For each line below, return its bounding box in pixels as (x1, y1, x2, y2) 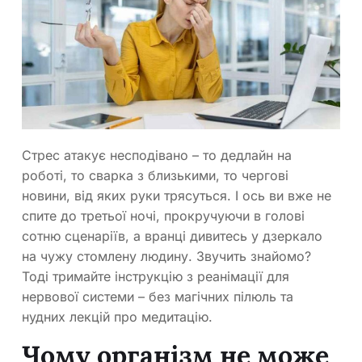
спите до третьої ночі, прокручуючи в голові (22, 207, 305, 224)
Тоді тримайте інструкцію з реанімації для (22, 267, 289, 284)
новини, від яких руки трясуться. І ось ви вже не (22, 187, 331, 204)
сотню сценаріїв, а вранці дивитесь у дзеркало (22, 227, 322, 244)
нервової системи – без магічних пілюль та (22, 288, 293, 305)
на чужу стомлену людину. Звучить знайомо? (22, 247, 311, 264)
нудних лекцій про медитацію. (22, 308, 213, 325)
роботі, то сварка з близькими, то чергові (22, 166, 288, 183)
